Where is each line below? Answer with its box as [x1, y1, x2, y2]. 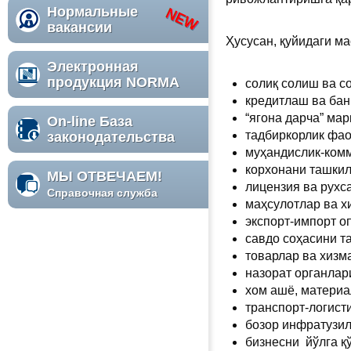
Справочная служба [47, 186, 157, 199]
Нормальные [47, 4, 138, 20]
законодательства [47, 129, 179, 145]
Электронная [47, 59, 139, 74]
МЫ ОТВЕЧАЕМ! [47, 168, 162, 184]
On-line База [47, 114, 132, 129]
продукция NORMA [47, 74, 179, 90]
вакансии [47, 20, 112, 35]
